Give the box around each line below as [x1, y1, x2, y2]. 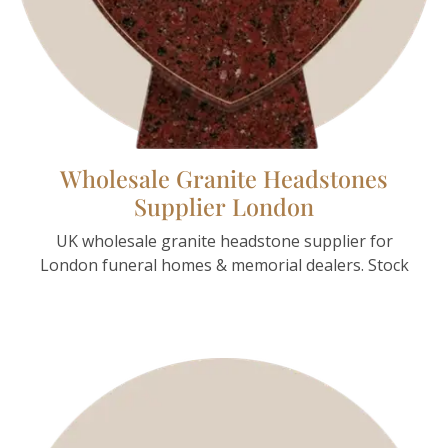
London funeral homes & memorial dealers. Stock [39, 254, 409, 276]
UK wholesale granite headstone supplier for [55, 230, 393, 252]
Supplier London [134, 191, 314, 222]
